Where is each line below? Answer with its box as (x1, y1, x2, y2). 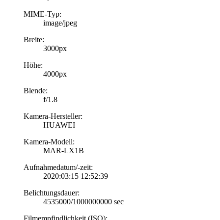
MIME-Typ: (24, 10, 61, 18)
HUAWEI (43, 121, 75, 129)
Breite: (24, 35, 44, 44)
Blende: (24, 86, 48, 95)
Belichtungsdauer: (24, 189, 80, 197)
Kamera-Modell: (24, 137, 75, 146)
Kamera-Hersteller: (24, 112, 82, 120)
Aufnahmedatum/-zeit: (24, 163, 93, 171)
